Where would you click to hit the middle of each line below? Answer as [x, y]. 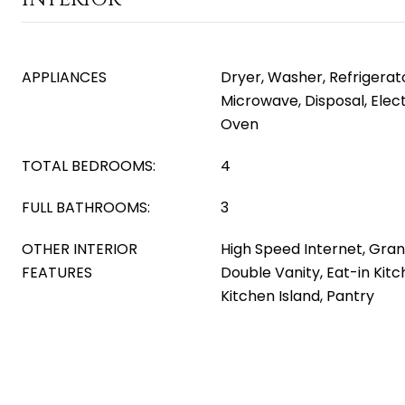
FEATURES [57, 273]
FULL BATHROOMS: [86, 207]
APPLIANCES [64, 77]
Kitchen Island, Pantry [297, 296]
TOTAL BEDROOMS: [89, 166]
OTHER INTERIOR [80, 249]
